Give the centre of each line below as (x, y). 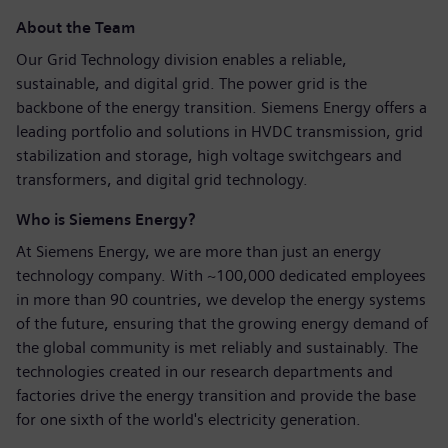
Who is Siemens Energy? (105, 219)
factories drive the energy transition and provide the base (216, 395)
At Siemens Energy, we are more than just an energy (198, 251)
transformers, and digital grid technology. (162, 179)
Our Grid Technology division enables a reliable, (181, 59)
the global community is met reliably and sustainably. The (217, 347)
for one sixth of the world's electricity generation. (190, 419)
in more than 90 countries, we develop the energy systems (221, 299)
